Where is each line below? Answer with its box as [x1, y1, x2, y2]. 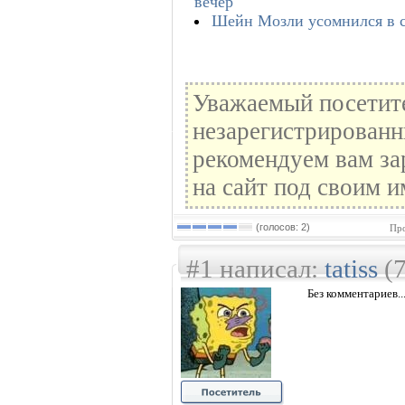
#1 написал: [186, 254, 325, 283]
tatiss [325, 254, 378, 283]
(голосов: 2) [253, 221, 310, 232]
